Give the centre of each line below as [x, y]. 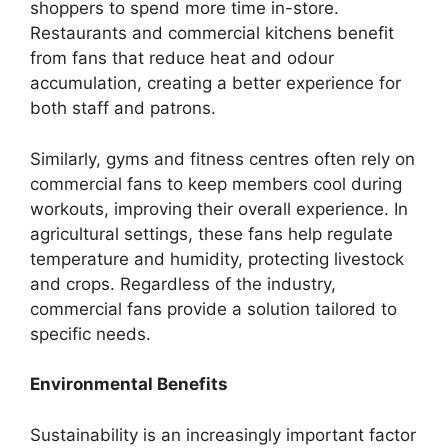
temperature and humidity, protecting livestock [217, 258]
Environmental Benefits [129, 384]
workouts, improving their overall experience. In [219, 208]
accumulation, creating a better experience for [215, 83]
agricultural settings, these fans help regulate [211, 233]
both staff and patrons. [123, 108]
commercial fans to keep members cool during [216, 183]
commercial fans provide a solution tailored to [213, 308]
